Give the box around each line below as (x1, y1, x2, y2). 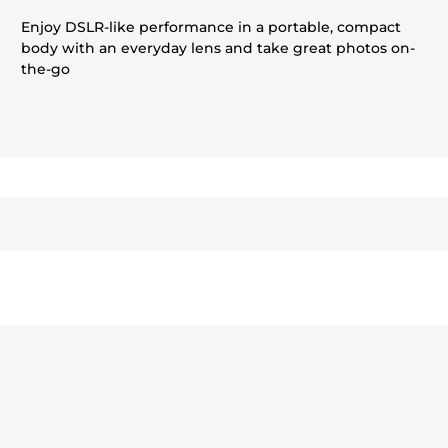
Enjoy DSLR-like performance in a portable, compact (21, 18, 402, 37)
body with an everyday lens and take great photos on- (21, 39, 416, 58)
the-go (21, 60, 71, 79)
